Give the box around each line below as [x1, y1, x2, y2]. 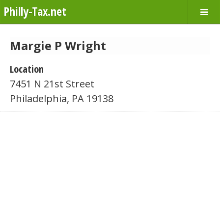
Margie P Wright [10, 37, 106, 54]
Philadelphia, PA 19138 [10, 92, 113, 105]
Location [10, 62, 44, 76]
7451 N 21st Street [10, 77, 94, 90]
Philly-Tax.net [3, 3, 66, 19]
